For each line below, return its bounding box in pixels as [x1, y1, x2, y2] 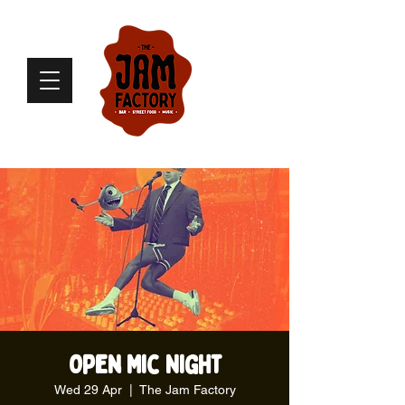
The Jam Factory [138, 382, 236, 397]
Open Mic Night [68, 349, 221, 381]
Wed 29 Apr [53, 382, 122, 397]
